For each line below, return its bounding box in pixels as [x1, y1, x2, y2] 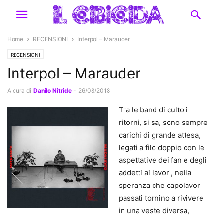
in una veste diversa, [119, 206, 189, 215]
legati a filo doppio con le [119, 143, 204, 152]
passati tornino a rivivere [119, 193, 203, 202]
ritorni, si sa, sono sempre [119, 118, 208, 127]
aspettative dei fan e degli [119, 155, 207, 165]
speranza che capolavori [119, 181, 202, 190]
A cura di [7, 87, 31, 94]
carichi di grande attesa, [119, 130, 201, 139]
